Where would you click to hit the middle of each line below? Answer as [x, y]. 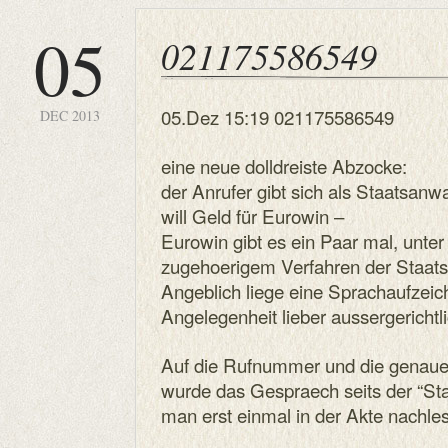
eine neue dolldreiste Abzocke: [284, 165]
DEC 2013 [70, 115]
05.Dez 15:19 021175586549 [277, 116]
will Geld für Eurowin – [252, 215]
